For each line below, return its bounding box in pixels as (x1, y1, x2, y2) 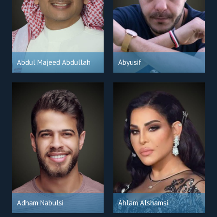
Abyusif (118, 58, 141, 67)
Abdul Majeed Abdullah (16, 58, 91, 67)
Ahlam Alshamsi (118, 198, 168, 207)
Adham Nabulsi (16, 198, 63, 207)
